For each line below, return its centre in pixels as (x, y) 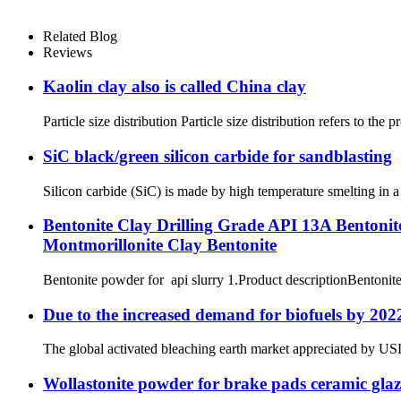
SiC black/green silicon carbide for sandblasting (218, 156)
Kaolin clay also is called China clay (175, 87)
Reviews (68, 52)
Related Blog (80, 36)
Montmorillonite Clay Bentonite (160, 245)
